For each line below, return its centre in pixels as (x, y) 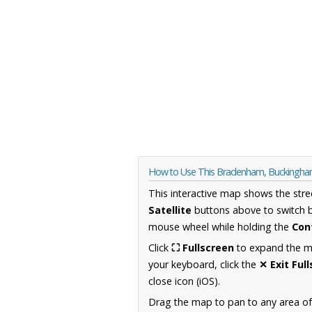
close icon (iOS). (184, 281)
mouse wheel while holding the (220, 227)
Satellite (170, 210)
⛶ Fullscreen (203, 248)
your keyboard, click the (204, 265)
